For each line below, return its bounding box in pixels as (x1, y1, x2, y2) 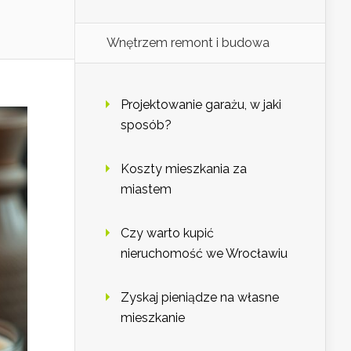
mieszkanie (121, 310, 185, 326)
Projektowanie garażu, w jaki (121, 97, 281, 113)
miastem (121, 182, 172, 197)
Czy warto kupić (121, 226, 214, 241)
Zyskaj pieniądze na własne (121, 290, 279, 306)
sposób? (121, 118, 172, 133)
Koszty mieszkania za (121, 161, 247, 177)
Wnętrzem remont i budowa (107, 35, 270, 51)
